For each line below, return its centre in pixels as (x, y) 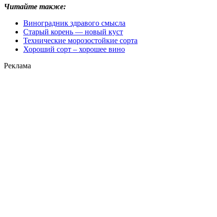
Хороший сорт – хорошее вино (74, 49)
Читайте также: (35, 6)
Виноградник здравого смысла (74, 23)
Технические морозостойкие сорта (80, 40)
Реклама (17, 65)
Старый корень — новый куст (73, 31)
